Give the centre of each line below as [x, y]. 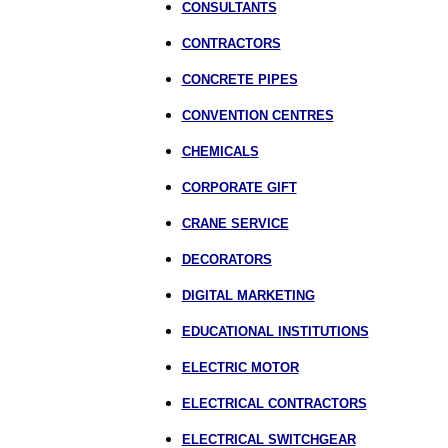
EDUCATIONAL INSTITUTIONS [275, 331]
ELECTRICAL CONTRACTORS [274, 403]
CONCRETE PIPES [239, 79]
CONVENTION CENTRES [257, 115]
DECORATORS [226, 259]
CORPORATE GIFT [239, 187]
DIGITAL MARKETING [248, 295]
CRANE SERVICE [235, 223]
